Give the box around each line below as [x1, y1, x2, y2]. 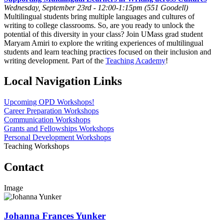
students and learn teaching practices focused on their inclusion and [4, 47, 211, 56]
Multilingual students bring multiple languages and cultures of [4, 12, 194, 21]
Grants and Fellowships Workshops [4, 124, 114, 133]
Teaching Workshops [4, 142, 69, 151]
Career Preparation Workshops [4, 107, 99, 115]
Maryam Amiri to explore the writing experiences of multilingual [4, 38, 203, 47]
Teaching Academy [106, 56, 165, 65]
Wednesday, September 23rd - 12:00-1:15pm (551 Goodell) [4, 3, 188, 12]
